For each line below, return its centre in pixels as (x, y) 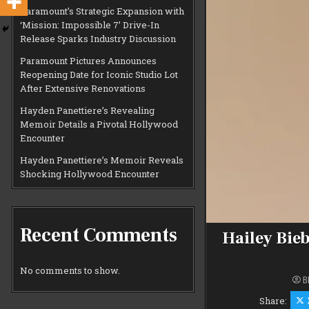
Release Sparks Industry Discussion (98, 38)
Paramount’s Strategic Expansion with (102, 11)
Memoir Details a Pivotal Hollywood (99, 124)
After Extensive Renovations (83, 88)
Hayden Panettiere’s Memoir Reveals (102, 160)
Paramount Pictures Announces (89, 60)
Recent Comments (99, 236)
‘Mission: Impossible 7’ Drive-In (90, 24)
